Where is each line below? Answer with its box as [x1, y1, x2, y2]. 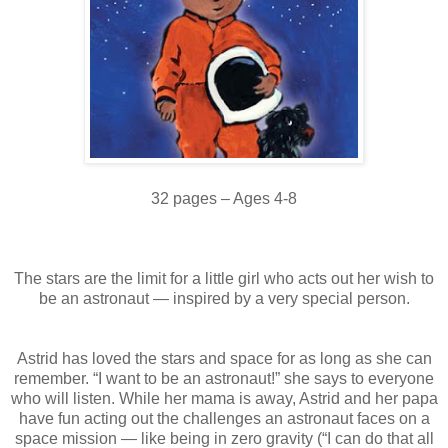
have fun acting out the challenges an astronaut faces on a [18, 409, 430, 427]
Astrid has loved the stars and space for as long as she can [16, 349, 432, 367]
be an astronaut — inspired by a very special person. [38, 289, 410, 307]
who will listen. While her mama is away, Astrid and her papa [10, 389, 438, 407]
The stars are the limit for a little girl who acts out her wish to [14, 269, 434, 287]
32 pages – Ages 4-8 [151, 189, 297, 207]
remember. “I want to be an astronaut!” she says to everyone [14, 369, 434, 387]
